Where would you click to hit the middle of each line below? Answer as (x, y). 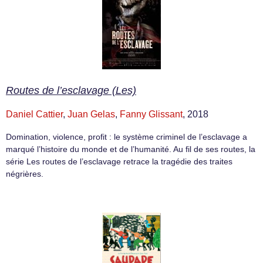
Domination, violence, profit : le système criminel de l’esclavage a (127, 137)
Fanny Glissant (151, 114)
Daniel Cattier (34, 114)
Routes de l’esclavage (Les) (71, 91)
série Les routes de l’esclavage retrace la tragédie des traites (119, 162)
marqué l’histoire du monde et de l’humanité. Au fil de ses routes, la (131, 149)
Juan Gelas (91, 114)
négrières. (25, 174)
